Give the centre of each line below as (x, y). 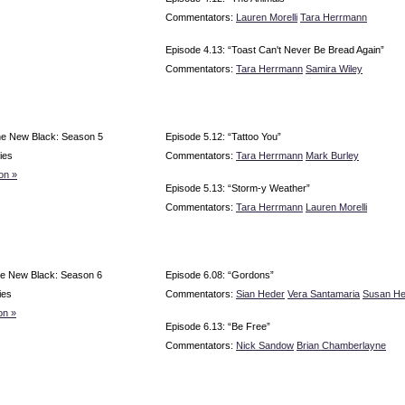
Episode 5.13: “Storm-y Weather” (238, 188)
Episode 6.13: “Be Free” (218, 326)
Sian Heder (260, 293)
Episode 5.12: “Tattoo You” (223, 136)
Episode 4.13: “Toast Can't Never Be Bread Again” (275, 49)
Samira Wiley (334, 68)
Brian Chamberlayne (341, 345)
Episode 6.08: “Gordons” (220, 274)
